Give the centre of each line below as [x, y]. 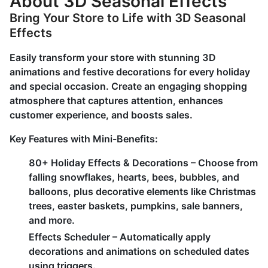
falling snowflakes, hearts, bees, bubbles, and [134, 177]
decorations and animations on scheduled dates [139, 251]
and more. [52, 220]
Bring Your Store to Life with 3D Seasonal [128, 18]
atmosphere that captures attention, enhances [116, 100]
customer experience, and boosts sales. [101, 115]
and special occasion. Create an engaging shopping [128, 86]
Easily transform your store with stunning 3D [113, 57]
